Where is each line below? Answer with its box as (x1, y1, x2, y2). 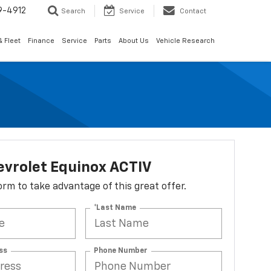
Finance (28, 38, 54, 45)
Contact (180, 8, 206, 15)
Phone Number (94, 247, 148, 255)
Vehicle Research (156, 38, 215, 45)
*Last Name (94, 204, 137, 212)
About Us (119, 38, 149, 45)
